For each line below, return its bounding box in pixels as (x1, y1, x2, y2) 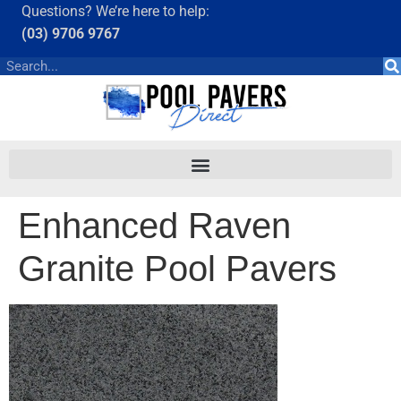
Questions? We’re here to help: (21, 3, 209, 20)
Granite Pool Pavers (18, 249, 337, 289)
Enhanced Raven (18, 206, 291, 246)
